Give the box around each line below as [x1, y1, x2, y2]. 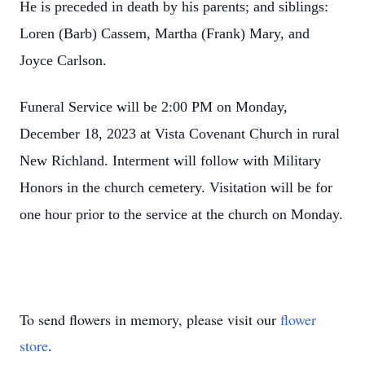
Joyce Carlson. [20, 52, 111, 68]
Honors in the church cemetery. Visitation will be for [20, 179, 332, 196]
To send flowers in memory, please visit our [20, 310, 280, 329]
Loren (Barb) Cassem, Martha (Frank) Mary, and [20, 25, 310, 42]
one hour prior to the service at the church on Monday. [20, 206, 343, 222]
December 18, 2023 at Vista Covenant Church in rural [20, 125, 340, 142]
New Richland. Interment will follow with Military [20, 152, 321, 169]
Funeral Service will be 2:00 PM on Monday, [20, 99, 288, 115]
